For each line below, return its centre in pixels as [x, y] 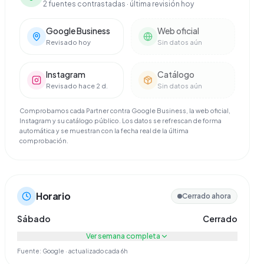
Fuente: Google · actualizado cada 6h [72, 251]
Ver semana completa [123, 236]
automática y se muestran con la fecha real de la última [104, 131]
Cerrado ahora [207, 196]
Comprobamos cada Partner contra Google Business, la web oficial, [125, 110]
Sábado [34, 219]
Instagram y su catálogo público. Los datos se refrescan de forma [121, 121]
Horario [53, 196]
